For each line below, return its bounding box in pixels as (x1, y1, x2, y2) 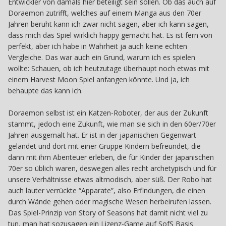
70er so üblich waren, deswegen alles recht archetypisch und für (8, 163, 216, 173)
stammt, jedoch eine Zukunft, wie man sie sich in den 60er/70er (8, 119, 216, 129)
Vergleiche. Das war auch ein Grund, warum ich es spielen (8, 52, 195, 62)
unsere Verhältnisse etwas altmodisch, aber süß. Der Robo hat (8, 174, 212, 184)
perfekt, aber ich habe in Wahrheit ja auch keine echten (8, 41, 187, 51)
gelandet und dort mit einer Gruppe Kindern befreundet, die (8, 141, 201, 151)
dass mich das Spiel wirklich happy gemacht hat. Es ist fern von (8, 30, 212, 40)
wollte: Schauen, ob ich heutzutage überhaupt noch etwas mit (8, 63, 209, 73)
